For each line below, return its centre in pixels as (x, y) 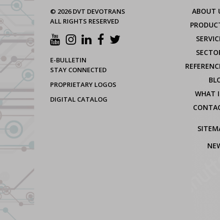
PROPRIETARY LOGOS (83, 85)
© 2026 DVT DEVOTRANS (88, 12)
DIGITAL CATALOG (79, 99)
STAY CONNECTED (78, 70)
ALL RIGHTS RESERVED (84, 21)
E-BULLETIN (68, 60)
